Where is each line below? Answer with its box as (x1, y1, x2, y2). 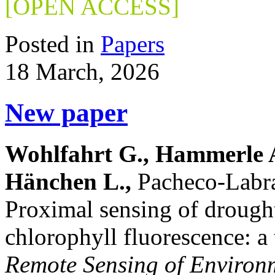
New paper (5, 98, 128, 128)
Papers (101, 31, 165, 58)
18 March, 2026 (5, 58, 160, 85)
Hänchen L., (5, 168, 131, 195)
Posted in (5, 31, 101, 58)
